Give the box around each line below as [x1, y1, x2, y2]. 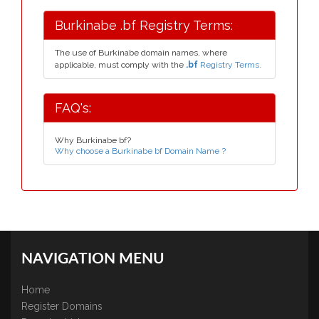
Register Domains [21, 300, 103, 313]
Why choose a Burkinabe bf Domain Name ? [55, 146, 226, 156]
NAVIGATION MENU [21, 251, 164, 266]
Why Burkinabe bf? [55, 135, 131, 145]
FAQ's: [55, 100, 91, 115]
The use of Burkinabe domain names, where [55, 48, 227, 58]
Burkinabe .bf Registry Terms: [55, 18, 233, 33]
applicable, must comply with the [55, 60, 186, 70]
